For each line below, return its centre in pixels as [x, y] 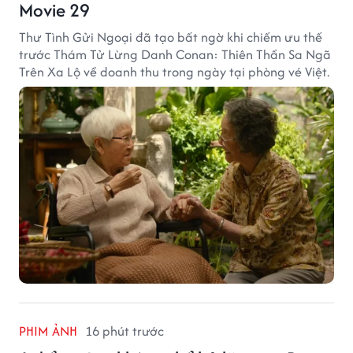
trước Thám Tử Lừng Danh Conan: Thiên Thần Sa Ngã [175, 55]
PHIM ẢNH [48, 331]
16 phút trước [124, 331]
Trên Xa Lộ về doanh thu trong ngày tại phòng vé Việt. [174, 72]
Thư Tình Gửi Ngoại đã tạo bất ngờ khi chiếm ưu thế [171, 37]
